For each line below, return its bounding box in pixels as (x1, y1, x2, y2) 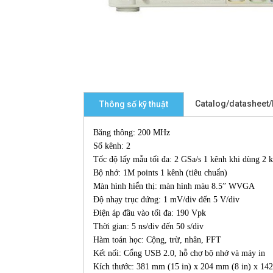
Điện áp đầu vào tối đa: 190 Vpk (93, 208, 206, 218)
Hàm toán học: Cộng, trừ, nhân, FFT (93, 235, 221, 245)
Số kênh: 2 (93, 141, 130, 151)
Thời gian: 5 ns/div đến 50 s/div (93, 222, 204, 232)
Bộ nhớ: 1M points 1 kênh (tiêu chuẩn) (93, 168, 227, 178)
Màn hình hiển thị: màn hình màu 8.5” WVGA (93, 182, 255, 191)
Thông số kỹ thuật (99, 99, 168, 110)
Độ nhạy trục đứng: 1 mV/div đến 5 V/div (93, 195, 242, 205)
